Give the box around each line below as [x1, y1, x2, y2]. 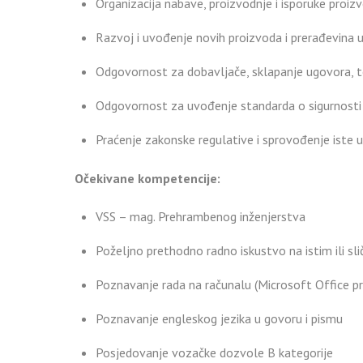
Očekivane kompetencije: [75, 169, 220, 186]
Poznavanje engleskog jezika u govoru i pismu [95, 310, 343, 327]
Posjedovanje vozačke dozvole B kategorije [95, 344, 333, 361]
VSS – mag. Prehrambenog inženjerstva [95, 207, 305, 224]
